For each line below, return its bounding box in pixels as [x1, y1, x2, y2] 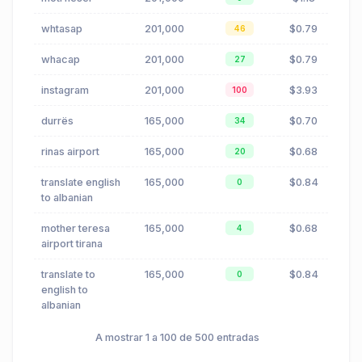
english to [41, 284, 88, 297]
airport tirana [41, 238, 103, 250]
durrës [41, 115, 74, 128]
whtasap [41, 23, 82, 36]
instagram [41, 84, 89, 97]
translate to [41, 268, 95, 281]
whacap [41, 53, 80, 66]
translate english [41, 176, 120, 189]
